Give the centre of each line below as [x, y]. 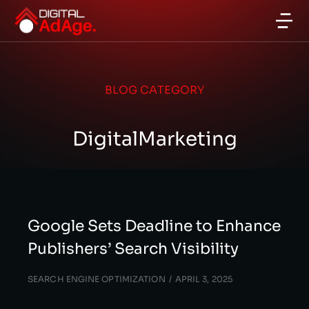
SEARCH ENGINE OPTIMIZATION [97, 279]
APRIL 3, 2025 [204, 279]
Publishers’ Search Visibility [133, 249]
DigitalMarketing [154, 139]
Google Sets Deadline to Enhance [154, 226]
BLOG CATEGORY [154, 90]
